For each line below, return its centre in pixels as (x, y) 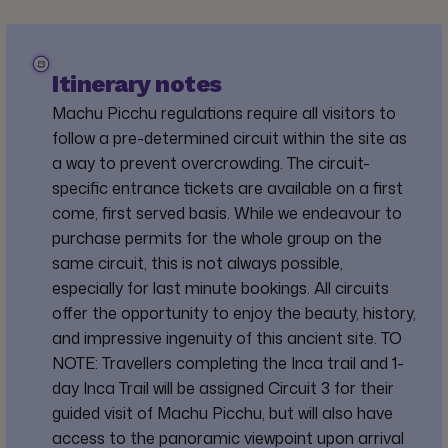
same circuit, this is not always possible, (198, 263)
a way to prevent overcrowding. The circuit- (211, 163)
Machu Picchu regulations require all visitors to (224, 113)
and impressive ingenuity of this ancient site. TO (227, 338)
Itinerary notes (137, 84)
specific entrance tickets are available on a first (228, 188)
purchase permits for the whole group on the (217, 238)
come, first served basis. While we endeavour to (227, 213)
